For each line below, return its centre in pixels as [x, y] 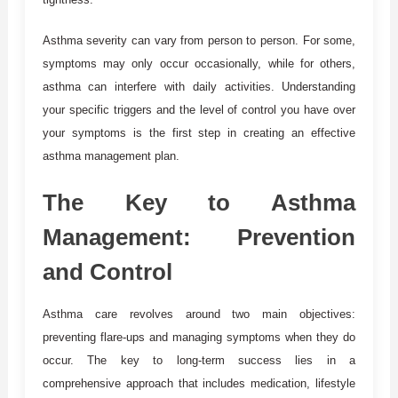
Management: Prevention [199, 237]
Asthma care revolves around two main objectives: [199, 314]
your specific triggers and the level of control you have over [199, 109]
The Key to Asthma [199, 202]
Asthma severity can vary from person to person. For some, [199, 40]
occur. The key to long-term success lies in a [199, 360]
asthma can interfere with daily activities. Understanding [199, 86]
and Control [107, 271]
